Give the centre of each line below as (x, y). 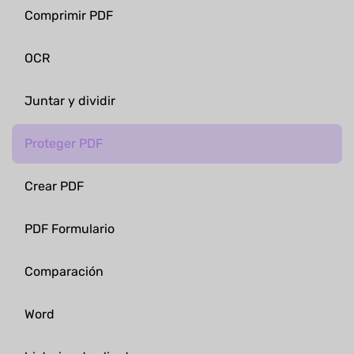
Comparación (64, 271)
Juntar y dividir (70, 100)
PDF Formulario (70, 228)
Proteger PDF (64, 143)
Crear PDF (54, 186)
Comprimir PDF (69, 15)
